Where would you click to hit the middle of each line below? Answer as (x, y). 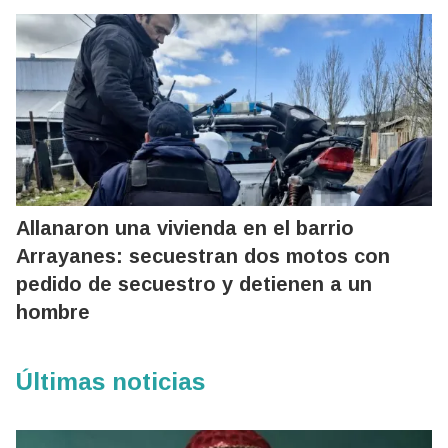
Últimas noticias (110, 381)
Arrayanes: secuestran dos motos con (203, 255)
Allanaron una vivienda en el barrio (185, 227)
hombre (53, 311)
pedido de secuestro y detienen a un (194, 283)
